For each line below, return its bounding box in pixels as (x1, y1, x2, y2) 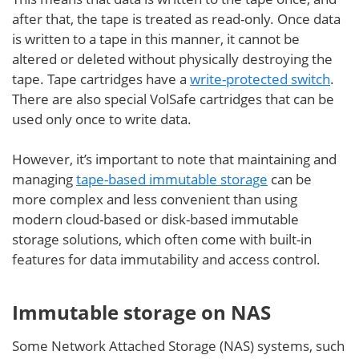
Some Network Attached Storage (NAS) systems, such (12, 337, 345, 355)
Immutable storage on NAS (12, 299, 271, 325)
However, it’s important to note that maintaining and (12, 150, 337, 168)
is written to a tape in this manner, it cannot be (12, 30, 300, 48)
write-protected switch (190, 70, 330, 88)
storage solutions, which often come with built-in (12, 230, 312, 248)
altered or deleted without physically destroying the (12, 50, 333, 68)
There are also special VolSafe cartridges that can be (12, 90, 334, 108)
